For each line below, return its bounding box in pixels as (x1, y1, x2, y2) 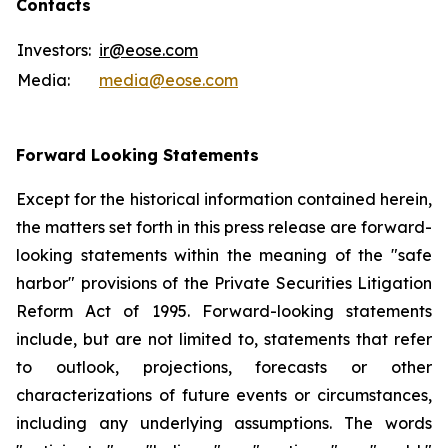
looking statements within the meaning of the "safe (16, 245, 432, 265)
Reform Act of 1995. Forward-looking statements (16, 301, 432, 321)
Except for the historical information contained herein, (16, 189, 432, 209)
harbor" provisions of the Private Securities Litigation (16, 273, 432, 293)
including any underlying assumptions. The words (16, 413, 432, 433)
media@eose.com (99, 70, 238, 90)
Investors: (17, 40, 91, 60)
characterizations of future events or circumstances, (16, 385, 432, 405)
